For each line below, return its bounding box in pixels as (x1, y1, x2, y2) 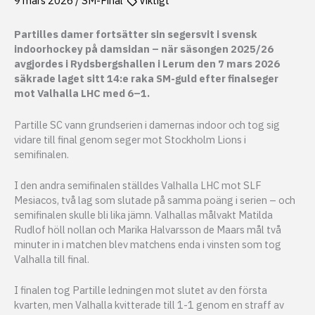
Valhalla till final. (14, 252, 89, 266)
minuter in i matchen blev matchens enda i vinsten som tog (14, 237, 281, 251)
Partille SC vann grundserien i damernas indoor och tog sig (14, 117, 280, 131)
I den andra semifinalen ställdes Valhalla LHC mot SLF (14, 178, 262, 192)
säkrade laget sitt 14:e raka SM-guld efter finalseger (14, 72, 278, 86)
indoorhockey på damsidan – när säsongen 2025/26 (14, 42, 274, 56)
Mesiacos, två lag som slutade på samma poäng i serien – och (14, 193, 295, 207)
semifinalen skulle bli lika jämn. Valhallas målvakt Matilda (14, 207, 273, 221)
